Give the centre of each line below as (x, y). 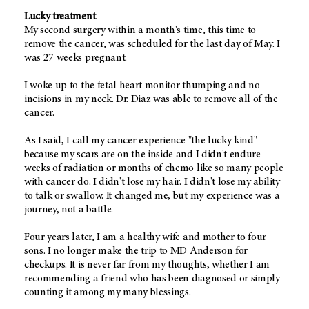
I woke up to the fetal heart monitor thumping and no (142, 85)
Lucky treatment (60, 16)
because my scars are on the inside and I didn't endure (142, 154)
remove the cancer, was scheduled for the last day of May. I (152, 44)
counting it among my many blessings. (108, 292)
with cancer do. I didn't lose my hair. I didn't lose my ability (152, 182)
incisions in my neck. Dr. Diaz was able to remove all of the (151, 99)
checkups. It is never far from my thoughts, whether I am (147, 265)
